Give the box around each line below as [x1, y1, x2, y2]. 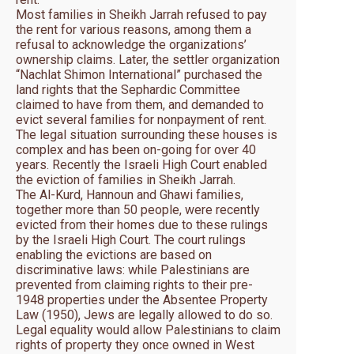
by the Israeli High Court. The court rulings [16, 232, 246, 248]
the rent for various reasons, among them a [16, 22, 251, 38]
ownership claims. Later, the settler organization [16, 52, 280, 68]
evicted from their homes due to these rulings [16, 217, 268, 233]
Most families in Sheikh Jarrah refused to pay [16, 7, 267, 23]
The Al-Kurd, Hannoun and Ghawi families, [16, 187, 243, 203]
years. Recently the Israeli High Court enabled [16, 157, 267, 173]
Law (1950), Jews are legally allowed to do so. [16, 307, 273, 323]
